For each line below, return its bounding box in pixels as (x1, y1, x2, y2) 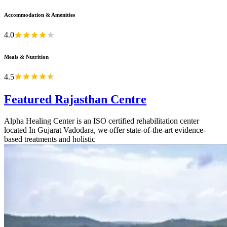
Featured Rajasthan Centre (4, 92, 146, 106)
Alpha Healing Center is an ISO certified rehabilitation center (4, 116, 199, 125)
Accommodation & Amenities (4, 12, 75, 18)
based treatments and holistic (4, 134, 95, 143)
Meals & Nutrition (4, 53, 49, 60)
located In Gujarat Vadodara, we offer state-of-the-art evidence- (4, 125, 206, 134)
